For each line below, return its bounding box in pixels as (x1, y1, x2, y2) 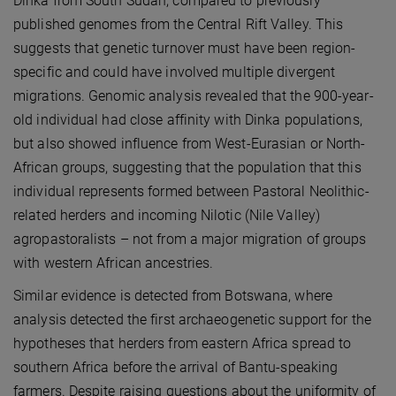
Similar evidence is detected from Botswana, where (13, 287, 332, 305)
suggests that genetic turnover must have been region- (13, 40, 356, 57)
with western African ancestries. (13, 255, 214, 272)
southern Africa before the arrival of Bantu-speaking (13, 359, 339, 377)
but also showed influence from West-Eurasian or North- (13, 135, 366, 153)
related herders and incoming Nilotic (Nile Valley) (13, 207, 321, 225)
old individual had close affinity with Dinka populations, (13, 111, 362, 129)
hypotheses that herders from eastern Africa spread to (13, 335, 352, 353)
